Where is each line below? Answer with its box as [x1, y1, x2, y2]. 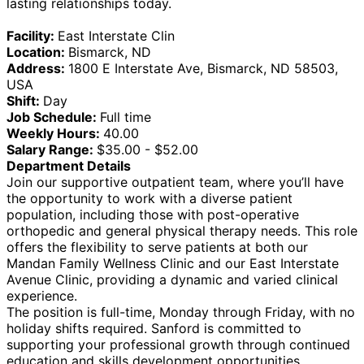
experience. [6, 287, 77, 304]
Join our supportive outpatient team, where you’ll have [6, 173, 344, 190]
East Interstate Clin [58, 27, 175, 44]
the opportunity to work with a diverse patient [6, 189, 292, 206]
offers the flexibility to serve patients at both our [6, 238, 308, 255]
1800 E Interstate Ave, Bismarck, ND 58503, [68, 59, 338, 76]
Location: [6, 43, 68, 60]
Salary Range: [6, 141, 97, 158]
